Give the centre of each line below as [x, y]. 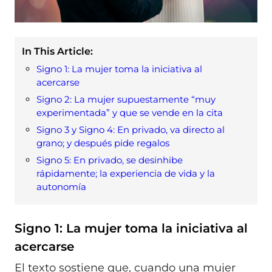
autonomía [61, 186]
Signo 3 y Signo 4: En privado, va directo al [131, 129]
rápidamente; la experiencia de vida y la [126, 173]
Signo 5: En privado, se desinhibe [110, 160]
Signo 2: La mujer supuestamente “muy [126, 99]
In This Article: [57, 51]
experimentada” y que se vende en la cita [130, 112]
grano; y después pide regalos [103, 143]
